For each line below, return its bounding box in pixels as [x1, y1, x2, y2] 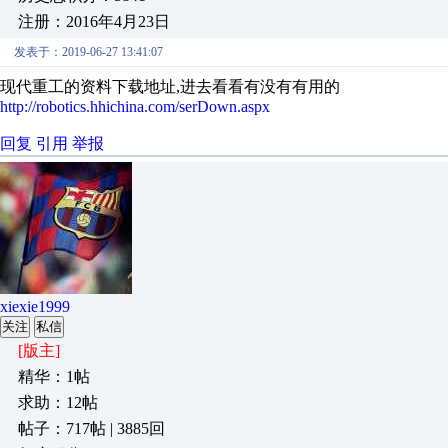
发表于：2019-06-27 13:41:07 [14, 45, 163, 59]
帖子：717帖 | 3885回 [18, 420, 165, 437]
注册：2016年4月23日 [18, 13, 170, 30]
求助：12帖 [18, 394, 98, 411]
